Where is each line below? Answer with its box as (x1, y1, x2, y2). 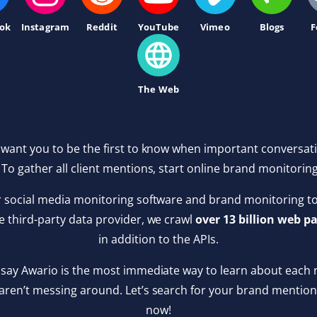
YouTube (137, 21, 180, 33)
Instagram (21, 21, 69, 33)
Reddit (86, 21, 117, 33)
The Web (138, 83, 179, 96)
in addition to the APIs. (98, 231, 219, 247)
